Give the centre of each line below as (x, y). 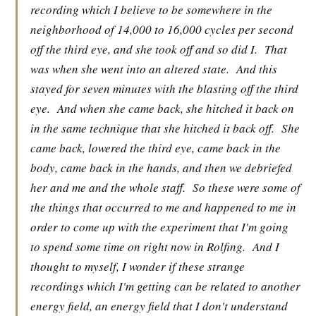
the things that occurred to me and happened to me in (163, 207)
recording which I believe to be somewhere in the (151, 10)
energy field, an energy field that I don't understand (159, 306)
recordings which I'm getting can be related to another (165, 286)
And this (257, 69)
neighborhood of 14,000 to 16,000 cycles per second (162, 29)
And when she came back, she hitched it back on (176, 108)
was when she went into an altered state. (130, 69)
